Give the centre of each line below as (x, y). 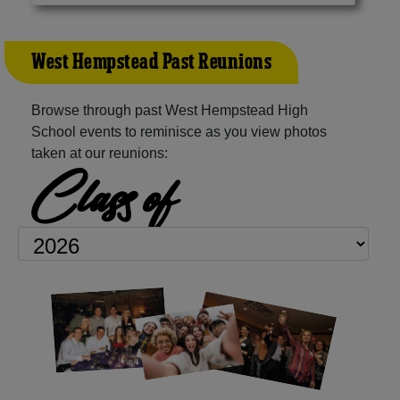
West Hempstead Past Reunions (151, 62)
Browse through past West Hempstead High (170, 110)
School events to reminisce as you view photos (179, 131)
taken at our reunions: (100, 153)
